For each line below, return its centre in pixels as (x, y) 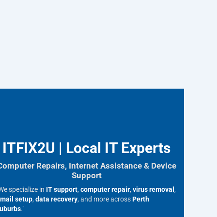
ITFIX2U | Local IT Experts (87, 148)
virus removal (154, 190)
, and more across (105, 199)
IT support (62, 190)
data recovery (57, 199)
